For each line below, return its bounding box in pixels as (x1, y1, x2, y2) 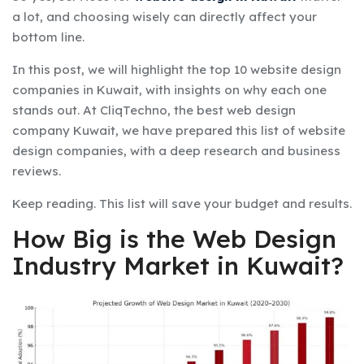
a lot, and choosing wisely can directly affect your (12, 8, 317, 24)
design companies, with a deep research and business (12, 142, 340, 158)
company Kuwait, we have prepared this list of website (12, 122, 345, 138)
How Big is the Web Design (12, 223, 336, 254)
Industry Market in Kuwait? (12, 249, 344, 281)
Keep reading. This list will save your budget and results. (12, 195, 352, 211)
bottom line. (12, 28, 84, 45)
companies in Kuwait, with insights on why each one (12, 81, 327, 97)
